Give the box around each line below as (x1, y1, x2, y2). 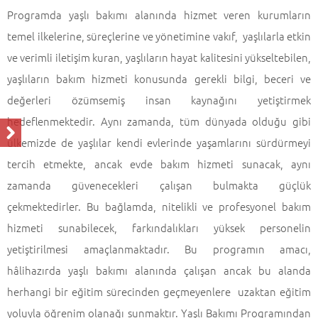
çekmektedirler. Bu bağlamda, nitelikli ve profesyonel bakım (7, 199, 311, 214)
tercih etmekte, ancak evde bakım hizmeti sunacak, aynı (7, 156, 311, 171)
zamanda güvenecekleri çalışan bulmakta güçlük (7, 177, 311, 192)
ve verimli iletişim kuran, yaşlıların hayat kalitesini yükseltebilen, (7, 50, 311, 65)
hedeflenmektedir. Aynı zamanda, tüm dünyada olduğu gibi (7, 114, 311, 128)
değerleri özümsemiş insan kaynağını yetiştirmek (7, 92, 311, 107)
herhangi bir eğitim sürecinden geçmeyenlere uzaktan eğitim (7, 284, 311, 299)
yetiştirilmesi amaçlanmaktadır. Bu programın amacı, (7, 241, 311, 256)
